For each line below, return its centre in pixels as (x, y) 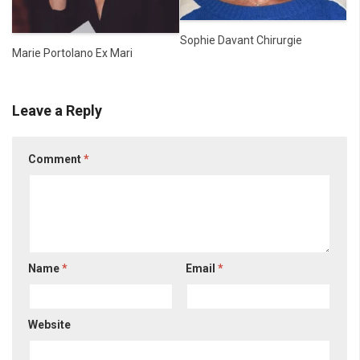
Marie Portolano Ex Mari (72, 53)
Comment (56, 160)
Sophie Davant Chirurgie (241, 40)
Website (49, 325)
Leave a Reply (57, 111)
